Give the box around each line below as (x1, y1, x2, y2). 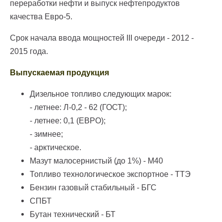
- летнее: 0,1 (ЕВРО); (30, 116, 106, 125)
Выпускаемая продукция (10, 68, 109, 77)
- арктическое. (30, 143, 81, 152)
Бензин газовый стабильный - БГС (30, 183, 157, 192)
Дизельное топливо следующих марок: (30, 90, 171, 99)
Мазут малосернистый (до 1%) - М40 (30, 157, 163, 166)
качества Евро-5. (10, 12, 72, 21)
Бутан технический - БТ (30, 210, 115, 219)
